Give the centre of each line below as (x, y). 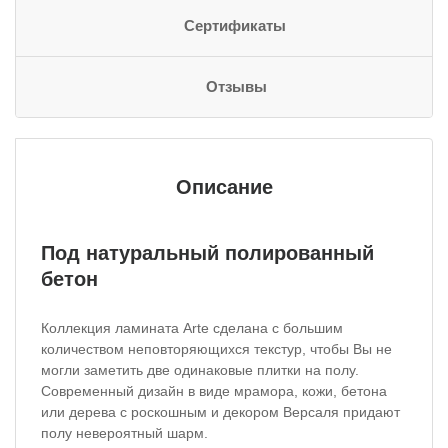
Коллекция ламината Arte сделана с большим (192, 328)
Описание (224, 187)
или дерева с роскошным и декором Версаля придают (220, 412)
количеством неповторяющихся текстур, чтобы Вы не (216, 349)
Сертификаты (235, 26)
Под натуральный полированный (207, 253)
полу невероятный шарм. (124, 433)
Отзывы (236, 87)
